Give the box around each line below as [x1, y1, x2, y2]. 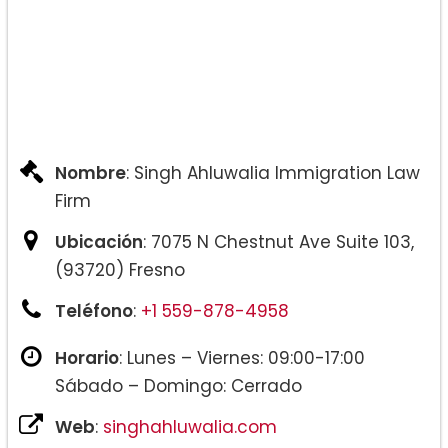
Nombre [55, 161, 126, 186]
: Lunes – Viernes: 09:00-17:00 [119, 346, 365, 371]
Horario [55, 346, 119, 371]
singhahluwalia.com [103, 415, 277, 440]
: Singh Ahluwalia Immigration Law [126, 161, 420, 186]
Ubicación [55, 230, 143, 255]
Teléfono [55, 299, 133, 324]
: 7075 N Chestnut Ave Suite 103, [143, 230, 414, 255]
